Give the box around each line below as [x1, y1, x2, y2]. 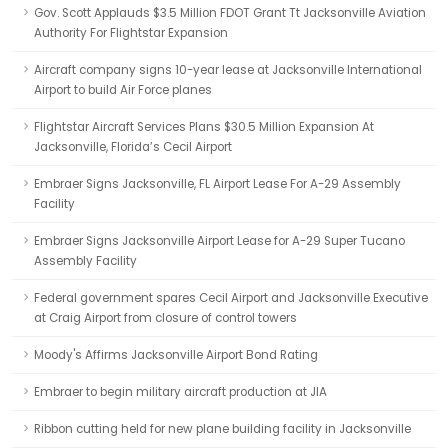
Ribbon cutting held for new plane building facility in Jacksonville [34, 421, 411, 437]
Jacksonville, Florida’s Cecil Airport [34, 139, 232, 155]
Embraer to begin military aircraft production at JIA [34, 384, 327, 400]
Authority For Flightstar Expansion [34, 25, 228, 41]
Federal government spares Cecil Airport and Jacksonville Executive [34, 290, 428, 306]
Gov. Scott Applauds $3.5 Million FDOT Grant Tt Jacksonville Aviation [34, 5, 426, 21]
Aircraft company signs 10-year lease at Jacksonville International [34, 62, 422, 78]
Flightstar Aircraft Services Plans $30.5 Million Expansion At [34, 119, 374, 135]
